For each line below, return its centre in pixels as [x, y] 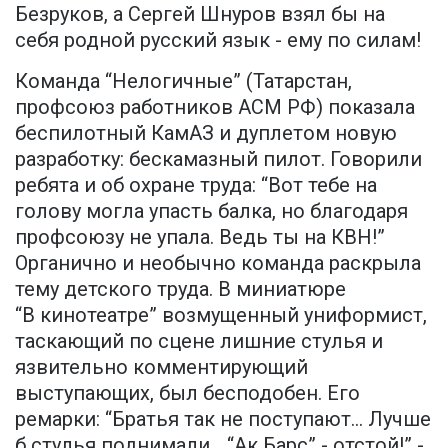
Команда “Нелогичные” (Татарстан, [183, 81]
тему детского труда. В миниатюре [180, 289]
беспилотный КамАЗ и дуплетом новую [206, 133]
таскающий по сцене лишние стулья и [199, 341]
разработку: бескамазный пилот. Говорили [218, 159]
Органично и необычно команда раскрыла [218, 263]
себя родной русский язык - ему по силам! [218, 40]
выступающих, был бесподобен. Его [187, 393]
